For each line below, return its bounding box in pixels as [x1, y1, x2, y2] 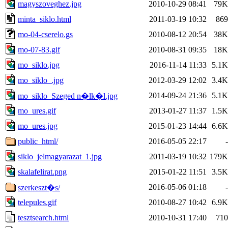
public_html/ [18, 136, 58, 146]
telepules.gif [18, 197, 56, 207]
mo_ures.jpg [18, 121, 58, 130]
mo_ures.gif [18, 106, 56, 115]
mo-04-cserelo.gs [18, 30, 73, 39]
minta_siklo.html [18, 14, 71, 23]
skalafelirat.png [18, 167, 67, 176]
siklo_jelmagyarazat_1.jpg [18, 152, 102, 161]
